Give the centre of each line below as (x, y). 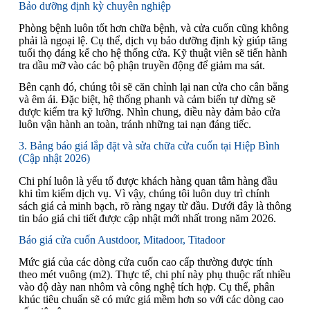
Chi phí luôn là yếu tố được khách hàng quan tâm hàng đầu (148, 181)
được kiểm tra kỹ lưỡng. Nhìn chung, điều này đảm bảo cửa (149, 112)
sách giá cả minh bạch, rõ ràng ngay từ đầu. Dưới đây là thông (155, 206)
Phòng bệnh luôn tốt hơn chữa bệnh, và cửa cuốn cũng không (153, 28)
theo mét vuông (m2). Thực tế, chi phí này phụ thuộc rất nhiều (154, 275)
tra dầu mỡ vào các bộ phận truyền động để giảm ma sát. (142, 66)
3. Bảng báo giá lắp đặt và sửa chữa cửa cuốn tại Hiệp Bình (149, 146)
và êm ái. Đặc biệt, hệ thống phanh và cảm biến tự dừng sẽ (147, 100)
